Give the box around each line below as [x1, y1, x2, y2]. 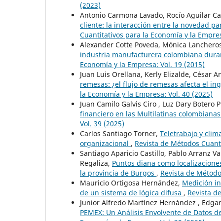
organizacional [80, 139, 131, 148]
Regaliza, [80, 158, 112, 168]
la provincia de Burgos [80, 168, 156, 178]
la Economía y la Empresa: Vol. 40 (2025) [80, 89, 213, 99]
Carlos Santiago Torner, [80, 129, 160, 139]
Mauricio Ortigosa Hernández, [80, 178, 182, 188]
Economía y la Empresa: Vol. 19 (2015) [80, 60, 205, 70]
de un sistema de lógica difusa [80, 188, 184, 198]
